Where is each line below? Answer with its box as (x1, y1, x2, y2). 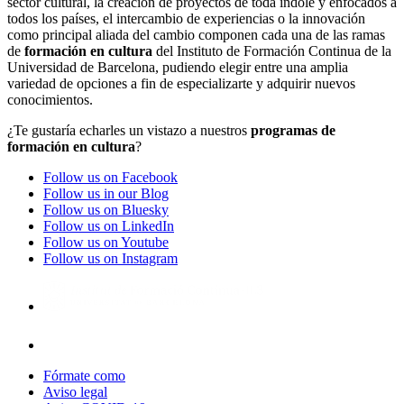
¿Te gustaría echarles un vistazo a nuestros (7, 123, 251, 139)
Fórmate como (43, 368, 125, 384)
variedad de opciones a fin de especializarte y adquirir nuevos (7, 76, 355, 92)
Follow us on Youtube (43, 234, 169, 251)
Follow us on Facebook (43, 170, 178, 186)
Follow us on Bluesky (43, 202, 169, 218)
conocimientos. (7, 92, 93, 108)
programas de (251, 123, 335, 139)
